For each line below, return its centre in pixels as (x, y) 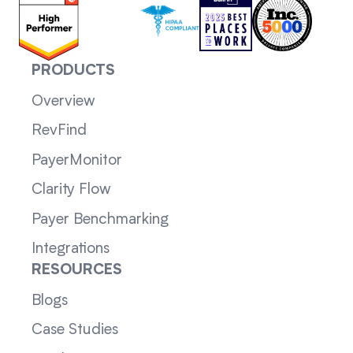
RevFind (59, 131)
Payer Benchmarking (100, 219)
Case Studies (74, 331)
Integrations (70, 249)
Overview (63, 101)
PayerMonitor (76, 160)
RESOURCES (76, 271)
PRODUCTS (73, 72)
